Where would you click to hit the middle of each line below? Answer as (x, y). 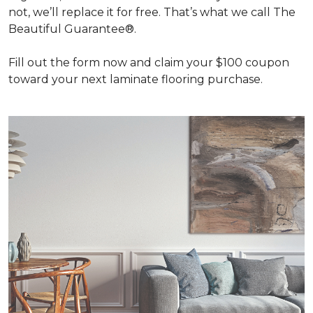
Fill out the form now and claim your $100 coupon (149, 63)
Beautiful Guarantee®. (72, 29)
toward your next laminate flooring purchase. (136, 79)
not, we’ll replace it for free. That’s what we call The (152, 12)
